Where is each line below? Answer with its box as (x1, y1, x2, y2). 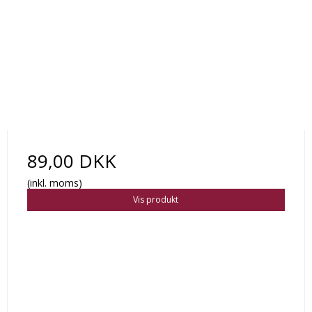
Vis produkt (133, 194, 179, 206)
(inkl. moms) (26, 176, 82, 190)
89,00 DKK (26, 148, 116, 174)
